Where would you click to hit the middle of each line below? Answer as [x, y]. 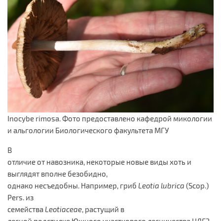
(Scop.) [197, 185]
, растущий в [103, 209]
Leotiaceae [63, 209]
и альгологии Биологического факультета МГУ [88, 130]
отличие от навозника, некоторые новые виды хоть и [99, 162]
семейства [26, 209]
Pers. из [20, 197]
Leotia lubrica [162, 185]
